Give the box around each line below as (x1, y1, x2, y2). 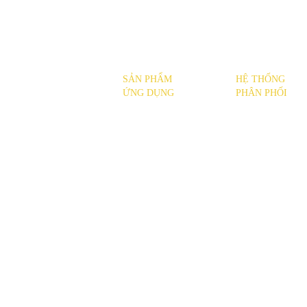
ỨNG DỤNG (122, 88, 174, 99)
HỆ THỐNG (235, 74, 285, 85)
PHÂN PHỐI (235, 88, 287, 99)
